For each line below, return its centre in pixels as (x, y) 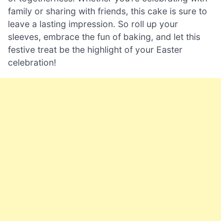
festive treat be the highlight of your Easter (95, 50)
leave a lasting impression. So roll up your (93, 24)
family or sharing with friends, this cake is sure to (108, 11)
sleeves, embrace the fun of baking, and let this (104, 37)
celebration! (32, 63)
